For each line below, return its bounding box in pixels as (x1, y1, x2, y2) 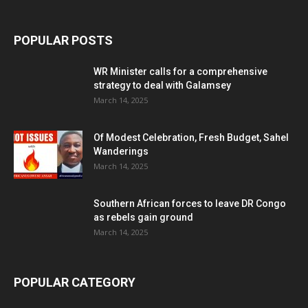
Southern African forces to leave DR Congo (93, 198, 286, 210)
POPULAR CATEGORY (14, 275, 135, 290)
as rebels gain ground (93, 212, 193, 223)
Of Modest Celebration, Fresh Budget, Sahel (93, 132, 289, 144)
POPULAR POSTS (14, 33, 113, 48)
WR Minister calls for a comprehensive (93, 66, 267, 78)
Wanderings (93, 146, 148, 157)
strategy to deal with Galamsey (93, 80, 231, 91)
